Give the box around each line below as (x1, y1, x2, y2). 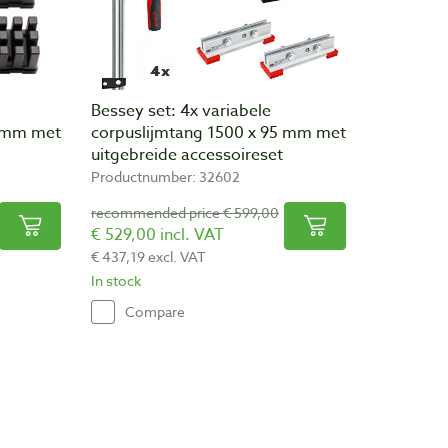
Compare (125, 302, 185, 322)
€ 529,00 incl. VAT (91, 222, 224, 247)
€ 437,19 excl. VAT (91, 246, 206, 266)
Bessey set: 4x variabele (91, 98, 271, 123)
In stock (91, 270, 141, 290)
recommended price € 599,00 (91, 202, 279, 222)
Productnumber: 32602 (91, 166, 240, 186)
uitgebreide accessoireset (91, 142, 283, 167)
